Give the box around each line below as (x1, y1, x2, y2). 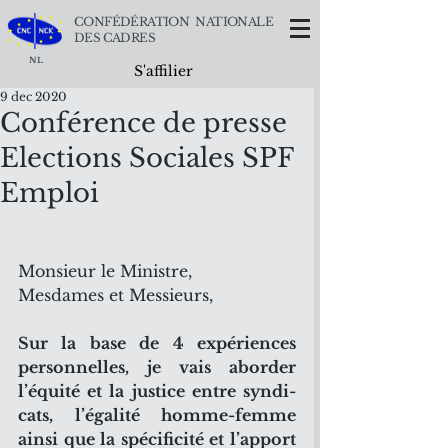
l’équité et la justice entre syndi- (18, 381, 296, 401)
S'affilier (134, 62, 193, 80)
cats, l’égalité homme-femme (18, 405, 296, 425)
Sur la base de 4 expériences (18, 333, 296, 353)
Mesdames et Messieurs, (18, 285, 213, 305)
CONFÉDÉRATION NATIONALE (74, 14, 273, 29)
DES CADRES (74, 30, 156, 45)
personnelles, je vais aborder (18, 357, 296, 377)
